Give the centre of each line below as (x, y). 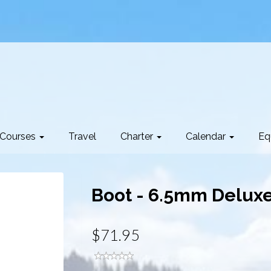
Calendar (207, 136)
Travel (82, 136)
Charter (138, 136)
